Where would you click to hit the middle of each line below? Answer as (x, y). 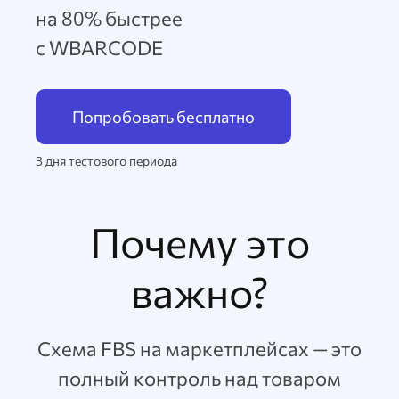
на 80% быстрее (109, 18)
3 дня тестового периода (106, 161)
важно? (199, 291)
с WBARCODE (99, 48)
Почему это (199, 241)
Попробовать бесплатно (163, 117)
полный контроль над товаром (199, 378)
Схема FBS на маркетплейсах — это (199, 349)
